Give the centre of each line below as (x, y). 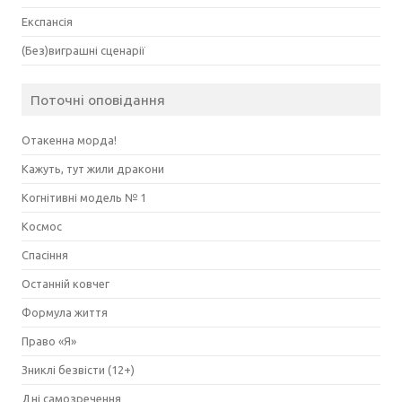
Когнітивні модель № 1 (84, 197)
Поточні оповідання (98, 99)
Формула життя (65, 312)
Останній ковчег (66, 283)
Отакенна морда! (69, 140)
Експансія (47, 21)
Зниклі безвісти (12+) (78, 369)
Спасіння (45, 254)
